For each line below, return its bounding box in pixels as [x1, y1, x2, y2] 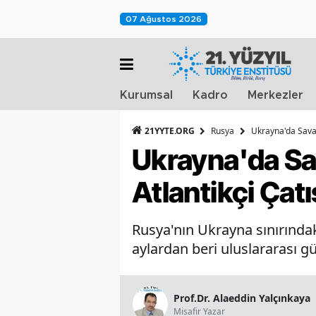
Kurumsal [120, 90, 173, 101]
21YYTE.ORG [142, 125, 197, 137]
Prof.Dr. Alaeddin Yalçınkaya [174, 291, 310, 305]
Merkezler [248, 90, 303, 101]
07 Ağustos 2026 [126, 15, 202, 23]
